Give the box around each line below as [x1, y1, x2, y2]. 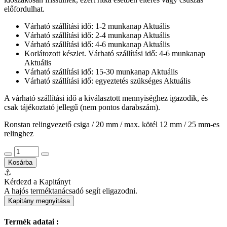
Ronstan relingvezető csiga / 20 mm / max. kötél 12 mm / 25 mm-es [4, 120, 219, 129]
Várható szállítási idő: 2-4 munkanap [24, 31, 141, 40]
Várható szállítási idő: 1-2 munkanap [24, 22, 141, 31]
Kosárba [8, 159, 32, 167]
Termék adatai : [4, 217, 59, 226]
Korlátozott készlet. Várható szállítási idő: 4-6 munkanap [24, 49, 205, 58]
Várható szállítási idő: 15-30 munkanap [24, 67, 149, 77]
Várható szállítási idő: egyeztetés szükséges [24, 77, 162, 86]
